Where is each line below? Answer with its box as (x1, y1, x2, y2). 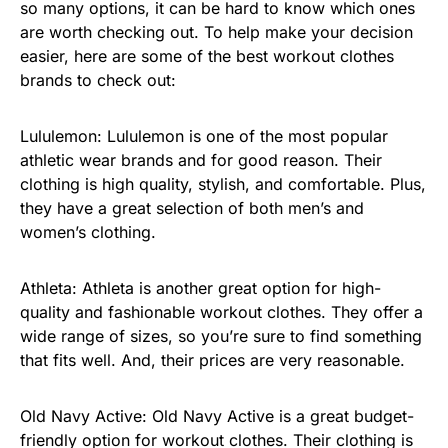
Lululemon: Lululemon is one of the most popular (20, 125, 388, 146)
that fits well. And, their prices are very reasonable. (20, 349, 405, 370)
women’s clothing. (20, 221, 156, 242)
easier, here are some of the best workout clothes (20, 45, 394, 66)
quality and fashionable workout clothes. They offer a (20, 301, 423, 322)
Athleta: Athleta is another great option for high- (20, 277, 381, 298)
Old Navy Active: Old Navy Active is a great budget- (20, 405, 414, 426)
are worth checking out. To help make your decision (20, 21, 413, 42)
